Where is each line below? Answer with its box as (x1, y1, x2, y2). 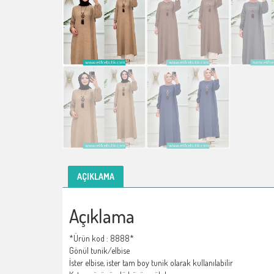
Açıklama (69, 204, 135, 228)
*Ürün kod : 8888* (69, 233, 134, 244)
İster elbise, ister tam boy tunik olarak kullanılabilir (69, 257, 233, 268)
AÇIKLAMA (77, 171, 114, 182)
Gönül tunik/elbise (69, 245, 130, 256)
